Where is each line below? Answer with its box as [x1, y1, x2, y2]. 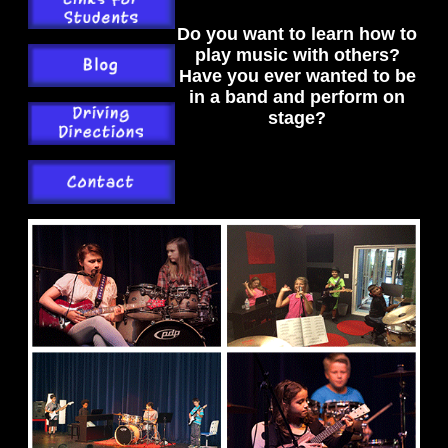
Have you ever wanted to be [178, 66, 416, 87]
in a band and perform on [189, 87, 406, 108]
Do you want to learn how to [177, 24, 418, 45]
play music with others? [194, 45, 400, 66]
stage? [268, 108, 327, 129]
